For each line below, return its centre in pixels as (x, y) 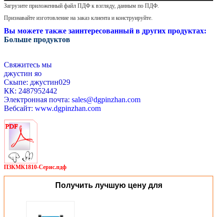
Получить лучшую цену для (108, 186)
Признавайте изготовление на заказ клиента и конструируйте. (78, 18)
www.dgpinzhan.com (68, 108)
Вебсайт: (18, 108)
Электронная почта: (37, 100)
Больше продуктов (37, 40)
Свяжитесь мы (28, 65)
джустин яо (23, 74)
